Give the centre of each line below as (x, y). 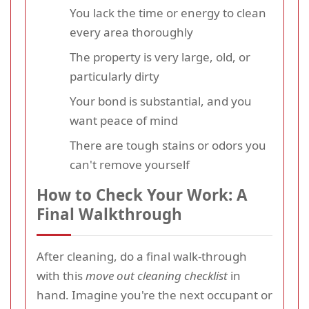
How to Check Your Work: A (142, 195)
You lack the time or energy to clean (168, 13)
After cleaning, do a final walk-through (142, 257)
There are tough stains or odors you (168, 146)
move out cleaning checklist (157, 276)
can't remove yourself (130, 165)
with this (61, 276)
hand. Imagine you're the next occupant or (154, 295)
